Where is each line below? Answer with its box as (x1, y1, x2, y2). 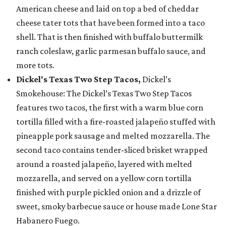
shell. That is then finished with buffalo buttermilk (16, 32, 203, 42)
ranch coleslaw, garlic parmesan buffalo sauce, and (16, 46, 206, 56)
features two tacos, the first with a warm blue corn (16, 102, 203, 113)
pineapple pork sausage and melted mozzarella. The (16, 131, 210, 141)
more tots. (16, 60, 54, 71)
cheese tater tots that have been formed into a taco (16, 18, 205, 28)
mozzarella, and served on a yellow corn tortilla (16, 173, 192, 184)
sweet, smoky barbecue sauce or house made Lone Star (16, 201, 217, 212)
